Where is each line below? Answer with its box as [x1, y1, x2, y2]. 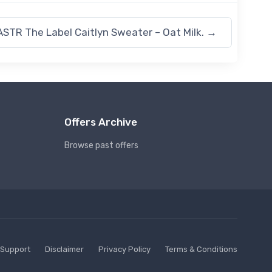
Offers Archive [64, 116, 137, 128]
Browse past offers [64, 140, 138, 151]
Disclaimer [45, 245, 84, 254]
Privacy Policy [98, 245, 151, 254]
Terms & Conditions [165, 245, 237, 254]
